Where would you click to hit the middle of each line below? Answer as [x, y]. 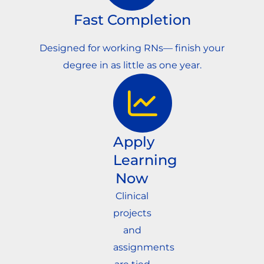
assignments [143, 247]
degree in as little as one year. [132, 65]
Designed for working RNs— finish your [132, 48]
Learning [145, 160]
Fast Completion [132, 19]
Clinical [132, 196]
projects [132, 213]
